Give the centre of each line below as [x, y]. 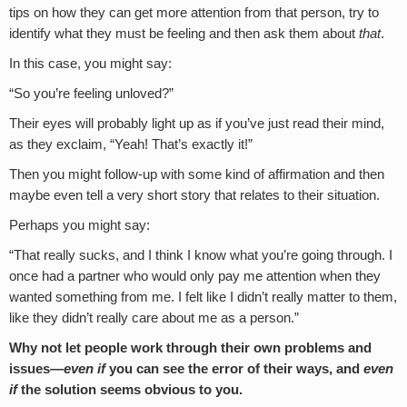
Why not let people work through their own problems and [190, 347]
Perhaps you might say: [79, 225]
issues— [36, 368]
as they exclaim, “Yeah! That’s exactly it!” [131, 144]
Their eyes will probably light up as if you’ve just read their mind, [197, 123]
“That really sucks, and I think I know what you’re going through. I [201, 255]
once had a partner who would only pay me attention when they [195, 276]
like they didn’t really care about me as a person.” [154, 318]
